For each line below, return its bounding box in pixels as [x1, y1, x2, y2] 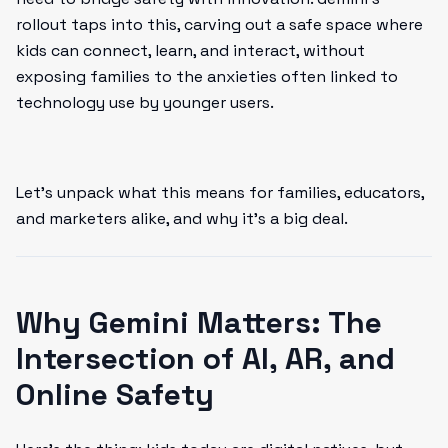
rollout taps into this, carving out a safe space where [16, 14, 423, 35]
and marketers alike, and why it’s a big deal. [16, 208, 348, 229]
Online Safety [16, 375, 214, 414]
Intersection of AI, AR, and [16, 339, 395, 378]
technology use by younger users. [16, 92, 274, 113]
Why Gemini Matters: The [16, 303, 382, 342]
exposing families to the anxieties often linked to [16, 66, 398, 87]
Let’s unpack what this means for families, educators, [16, 182, 424, 203]
